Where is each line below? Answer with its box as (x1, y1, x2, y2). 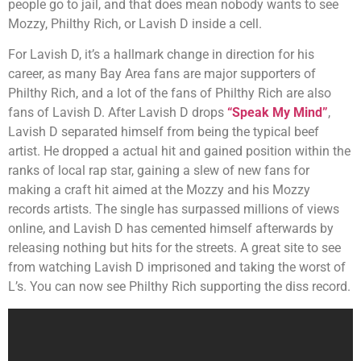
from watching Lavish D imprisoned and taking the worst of (8, 259, 346, 276)
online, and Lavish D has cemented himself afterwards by (8, 221, 334, 237)
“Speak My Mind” (227, 105, 328, 121)
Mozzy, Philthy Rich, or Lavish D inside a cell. (8, 15, 262, 31)
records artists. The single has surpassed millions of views (8, 201, 339, 218)
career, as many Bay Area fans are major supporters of (8, 66, 316, 82)
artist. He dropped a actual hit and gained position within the (8, 143, 351, 160)
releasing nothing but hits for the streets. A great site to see (8, 240, 341, 256)
